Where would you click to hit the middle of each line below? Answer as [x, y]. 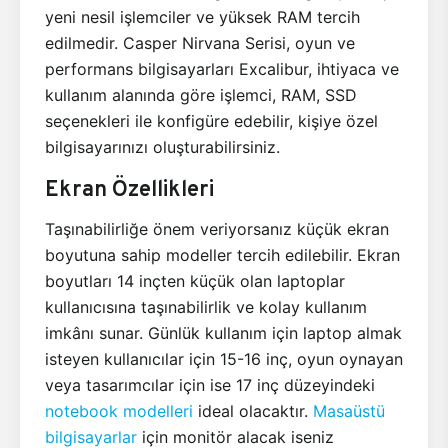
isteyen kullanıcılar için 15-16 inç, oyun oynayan [224, 358]
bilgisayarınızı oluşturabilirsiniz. [162, 146]
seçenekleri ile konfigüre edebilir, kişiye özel [211, 120]
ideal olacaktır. [253, 410]
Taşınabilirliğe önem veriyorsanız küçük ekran [217, 228]
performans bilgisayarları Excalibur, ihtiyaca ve [222, 68]
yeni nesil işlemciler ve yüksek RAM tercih [202, 16]
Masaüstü [349, 410]
